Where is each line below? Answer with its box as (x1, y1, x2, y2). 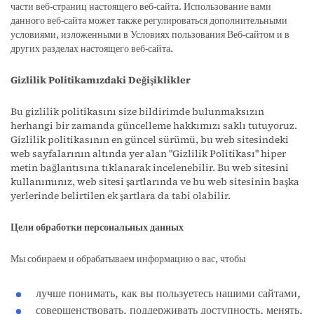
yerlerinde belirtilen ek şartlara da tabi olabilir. (11, 189, 231, 203)
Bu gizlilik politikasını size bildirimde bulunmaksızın (11, 104, 264, 118)
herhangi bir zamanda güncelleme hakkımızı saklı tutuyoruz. (11, 118, 297, 132)
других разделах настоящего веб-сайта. (11, 41, 173, 55)
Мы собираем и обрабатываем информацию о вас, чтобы (11, 252, 245, 266)
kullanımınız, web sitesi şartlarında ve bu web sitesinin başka (11, 175, 299, 189)
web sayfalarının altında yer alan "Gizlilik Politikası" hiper (11, 146, 286, 161)
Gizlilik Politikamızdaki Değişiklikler (11, 73, 191, 87)
